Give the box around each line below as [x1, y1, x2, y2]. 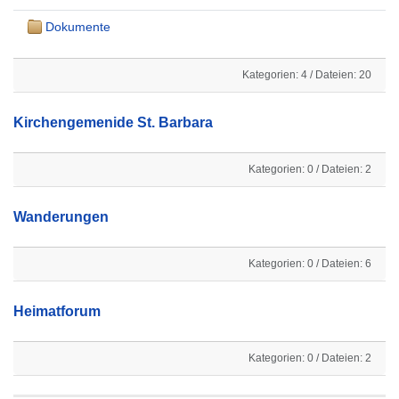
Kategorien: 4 [242, 68, 307, 81]
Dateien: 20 [315, 68, 371, 81]
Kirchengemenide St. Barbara [13, 114, 213, 130]
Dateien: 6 [322, 256, 371, 270]
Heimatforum [13, 303, 101, 319]
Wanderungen [13, 208, 109, 224]
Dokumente [45, 19, 110, 34]
